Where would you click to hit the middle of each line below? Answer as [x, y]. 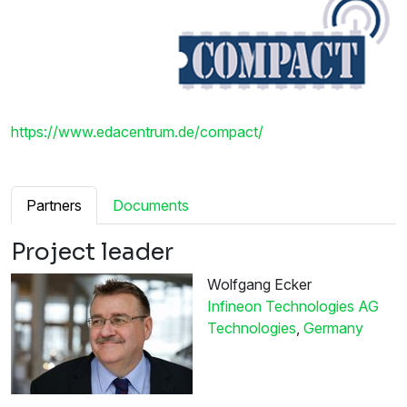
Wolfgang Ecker [259, 285]
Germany [333, 328]
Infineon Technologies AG [293, 307]
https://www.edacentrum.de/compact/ [137, 132]
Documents [151, 206]
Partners [54, 206]
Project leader [92, 253]
